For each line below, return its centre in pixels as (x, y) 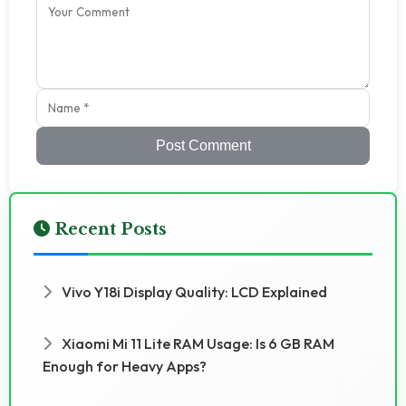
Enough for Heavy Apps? (125, 366)
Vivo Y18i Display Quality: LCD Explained (193, 291)
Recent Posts (108, 229)
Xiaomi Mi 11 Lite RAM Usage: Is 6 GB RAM (197, 343)
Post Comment (203, 145)
